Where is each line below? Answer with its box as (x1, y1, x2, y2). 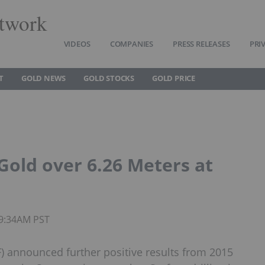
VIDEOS (63, 38, 91, 49)
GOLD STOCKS (83, 73, 135, 83)
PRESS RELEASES (173, 38, 230, 49)
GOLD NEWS (21, 73, 66, 83)
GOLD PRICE (152, 73, 196, 83)
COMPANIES (109, 38, 153, 49)
